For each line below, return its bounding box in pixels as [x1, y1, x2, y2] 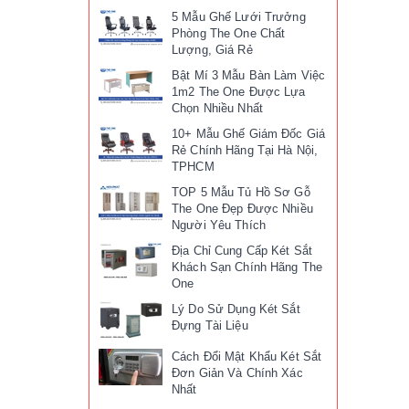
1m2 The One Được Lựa [172, 85, 306, 100]
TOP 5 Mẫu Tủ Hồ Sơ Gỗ [172, 185, 310, 200]
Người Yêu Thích [172, 218, 266, 233]
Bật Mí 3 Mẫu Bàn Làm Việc [172, 68, 326, 83]
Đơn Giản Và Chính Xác [172, 366, 303, 381]
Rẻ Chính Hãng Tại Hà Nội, [172, 143, 319, 158]
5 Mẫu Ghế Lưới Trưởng [172, 10, 306, 25]
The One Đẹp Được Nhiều [172, 202, 313, 216]
